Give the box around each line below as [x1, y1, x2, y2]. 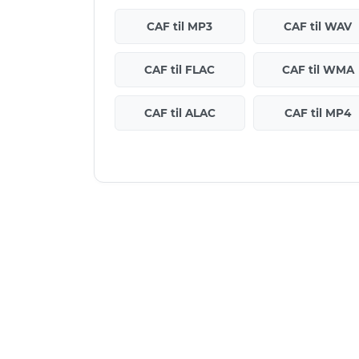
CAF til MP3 [147, 19, 213, 33]
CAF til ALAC [143, 106, 216, 119]
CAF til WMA [281, 63, 354, 76]
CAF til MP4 [284, 106, 352, 119]
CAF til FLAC [144, 63, 216, 76]
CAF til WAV [284, 19, 353, 33]
